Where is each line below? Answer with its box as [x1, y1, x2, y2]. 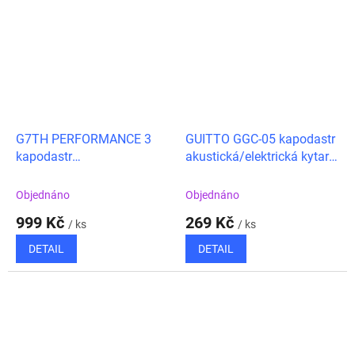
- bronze [185, 166, 230, 182]
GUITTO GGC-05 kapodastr [185, 132, 335, 147]
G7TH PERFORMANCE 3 [16, 132, 151, 147]
